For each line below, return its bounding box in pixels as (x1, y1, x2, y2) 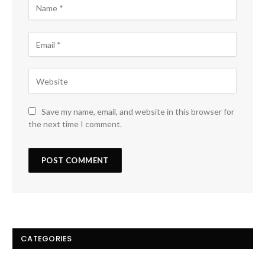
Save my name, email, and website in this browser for (41, 106, 234, 117)
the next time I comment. (28, 119, 122, 130)
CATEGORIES (21, 233, 72, 245)
